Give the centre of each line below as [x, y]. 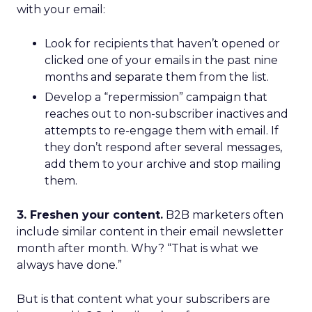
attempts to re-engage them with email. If [162, 131]
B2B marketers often [223, 215]
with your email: [61, 9]
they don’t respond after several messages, [163, 147]
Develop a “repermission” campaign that [156, 97]
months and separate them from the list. [157, 77]
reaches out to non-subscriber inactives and [166, 114]
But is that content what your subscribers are [143, 299]
